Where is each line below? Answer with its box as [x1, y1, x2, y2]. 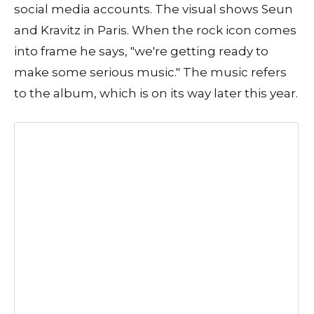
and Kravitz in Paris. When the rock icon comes [14, 22, 296, 37]
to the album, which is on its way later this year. [14, 86, 298, 100]
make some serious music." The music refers [14, 64, 287, 79]
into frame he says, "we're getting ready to [14, 43, 268, 58]
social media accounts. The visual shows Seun [14, 1, 293, 16]
